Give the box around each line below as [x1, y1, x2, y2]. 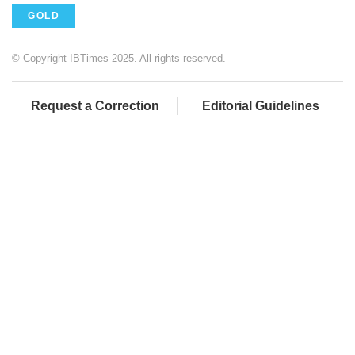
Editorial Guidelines [202, 99, 319, 113]
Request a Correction [30, 99, 159, 113]
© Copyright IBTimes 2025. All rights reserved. [12, 52, 226, 65]
